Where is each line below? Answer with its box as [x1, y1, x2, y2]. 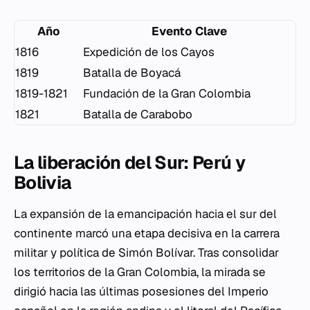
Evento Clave [151, 24, 227, 39]
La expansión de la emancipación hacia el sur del [14, 206, 277, 221]
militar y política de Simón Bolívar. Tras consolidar [14, 245, 279, 260]
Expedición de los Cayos [83, 44, 215, 60]
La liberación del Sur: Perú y [14, 151, 246, 174]
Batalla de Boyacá [83, 65, 181, 80]
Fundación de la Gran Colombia [83, 86, 250, 101]
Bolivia [14, 171, 71, 194]
